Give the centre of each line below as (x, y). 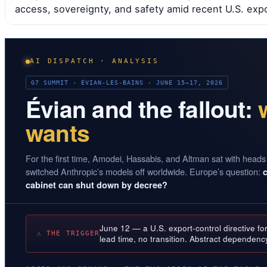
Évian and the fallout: (142, 109)
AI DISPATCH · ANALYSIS (94, 61)
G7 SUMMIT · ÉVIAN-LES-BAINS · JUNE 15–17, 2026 (127, 83)
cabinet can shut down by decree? (97, 185)
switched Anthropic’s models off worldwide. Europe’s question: (144, 172)
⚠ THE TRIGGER (69, 234)
